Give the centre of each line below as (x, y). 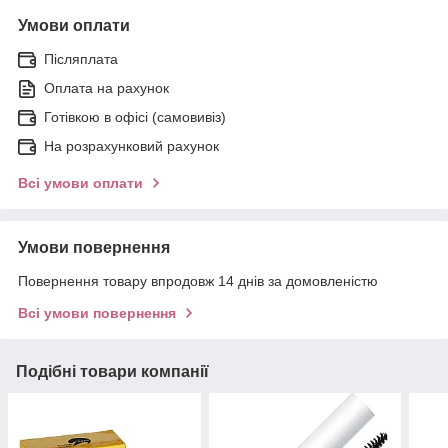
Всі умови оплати (80, 182)
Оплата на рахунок (106, 87)
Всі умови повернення (97, 312)
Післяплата (81, 58)
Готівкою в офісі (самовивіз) (135, 116)
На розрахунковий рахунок (131, 145)
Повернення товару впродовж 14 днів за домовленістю (198, 280)
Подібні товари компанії (112, 371)
